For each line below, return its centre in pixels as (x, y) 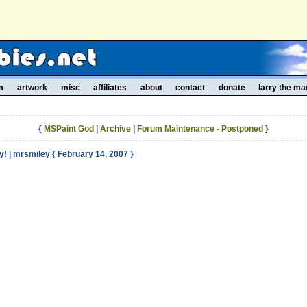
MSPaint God (69, 129)
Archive (115, 129)
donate (232, 88)
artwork (32, 88)
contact (191, 88)
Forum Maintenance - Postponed (200, 129)
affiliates (110, 88)
